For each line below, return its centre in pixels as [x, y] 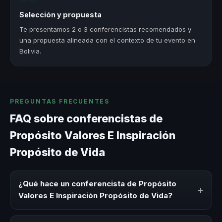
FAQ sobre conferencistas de [86, 118]
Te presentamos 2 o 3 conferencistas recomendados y [106, 29]
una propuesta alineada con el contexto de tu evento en [108, 40]
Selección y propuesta [61, 15]
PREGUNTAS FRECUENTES [60, 102]
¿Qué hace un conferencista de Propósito [97, 184]
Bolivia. [30, 51]
